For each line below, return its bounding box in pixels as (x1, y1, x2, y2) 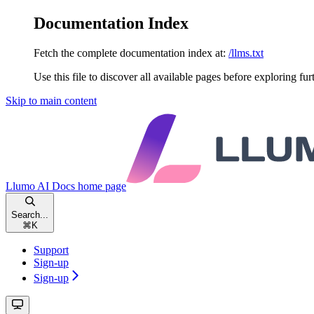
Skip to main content (6, 94, 97, 107)
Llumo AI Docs (6, 179, 75, 192)
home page (75, 179, 126, 192)
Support (34, 243, 69, 256)
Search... (11, 209, 48, 220)
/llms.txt (228, 46, 264, 59)
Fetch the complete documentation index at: (34, 46, 226, 59)
